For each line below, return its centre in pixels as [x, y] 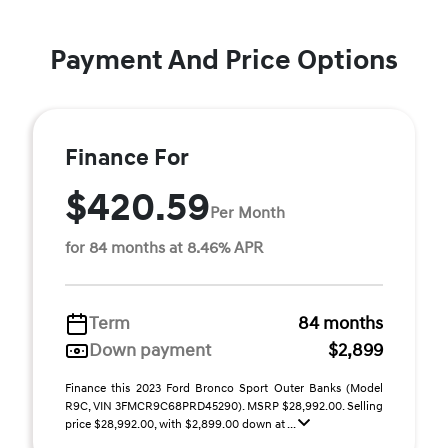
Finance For [127, 158]
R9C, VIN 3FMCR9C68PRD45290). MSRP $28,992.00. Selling [224, 406]
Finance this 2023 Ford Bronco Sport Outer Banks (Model [224, 388]
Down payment [150, 350]
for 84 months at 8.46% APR [164, 248]
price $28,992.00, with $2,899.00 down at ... [181, 424]
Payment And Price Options [224, 60]
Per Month [247, 212]
